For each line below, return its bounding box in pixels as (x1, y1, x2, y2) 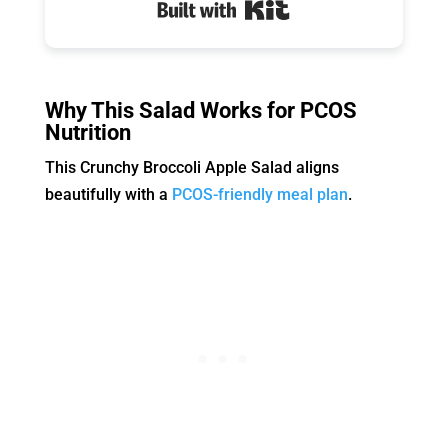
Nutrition (44, 120, 131, 146)
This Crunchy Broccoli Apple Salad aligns (44, 158, 339, 178)
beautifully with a (44, 185, 172, 205)
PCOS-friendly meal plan (171, 185, 348, 205)
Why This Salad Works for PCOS (44, 98, 357, 124)
